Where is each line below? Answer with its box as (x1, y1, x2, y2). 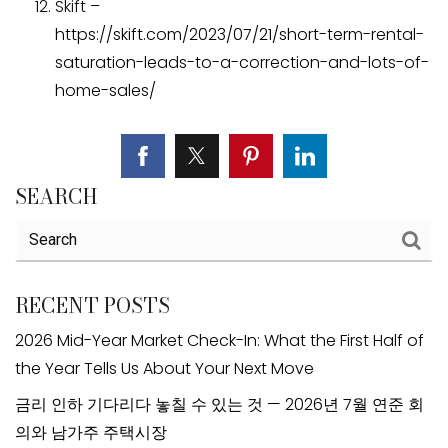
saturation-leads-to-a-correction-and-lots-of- (55, 50, 429, 74)
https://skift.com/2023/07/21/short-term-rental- (55, 22, 424, 46)
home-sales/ (55, 78, 156, 102)
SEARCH (15, 180, 97, 212)
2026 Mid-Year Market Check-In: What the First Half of (15, 328, 424, 352)
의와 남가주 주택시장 (15, 420, 167, 444)
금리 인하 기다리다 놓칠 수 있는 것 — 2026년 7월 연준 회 (15, 392, 424, 416)
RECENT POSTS (15, 289, 170, 321)
